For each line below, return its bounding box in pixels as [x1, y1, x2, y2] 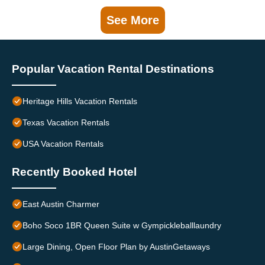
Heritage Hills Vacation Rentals [22, 96, 137, 106]
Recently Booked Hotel [12, 166, 137, 179]
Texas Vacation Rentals [22, 118, 109, 128]
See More [106, 14, 159, 27]
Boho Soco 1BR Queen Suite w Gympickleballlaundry [22, 221, 221, 231]
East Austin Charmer [22, 199, 99, 209]
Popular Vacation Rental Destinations [12, 63, 214, 76]
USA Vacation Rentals [22, 139, 104, 149]
